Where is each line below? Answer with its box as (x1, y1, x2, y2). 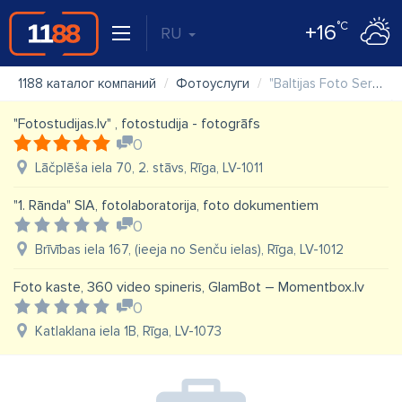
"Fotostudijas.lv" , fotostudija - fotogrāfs (13, 115, 260, 133)
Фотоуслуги (176, 75, 249, 92)
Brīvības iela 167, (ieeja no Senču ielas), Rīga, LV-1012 (35, 241, 344, 258)
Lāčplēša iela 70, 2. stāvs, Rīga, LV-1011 (35, 160, 263, 176)
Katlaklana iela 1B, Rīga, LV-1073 (35, 323, 222, 339)
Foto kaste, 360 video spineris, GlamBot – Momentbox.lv (13, 278, 364, 296)
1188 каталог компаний (18, 75, 156, 92)
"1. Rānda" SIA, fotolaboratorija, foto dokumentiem (13, 197, 319, 214)
